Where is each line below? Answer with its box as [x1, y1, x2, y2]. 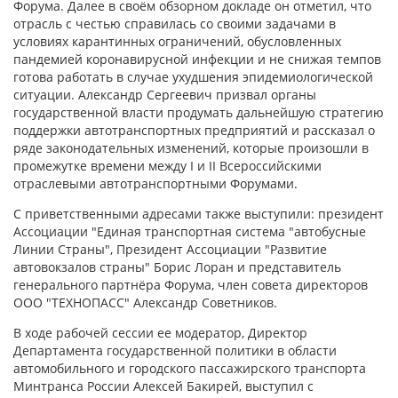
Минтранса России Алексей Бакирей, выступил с [13, 378, 314, 394]
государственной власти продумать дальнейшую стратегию [13, 104, 384, 121]
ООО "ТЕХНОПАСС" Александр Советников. [13, 294, 277, 311]
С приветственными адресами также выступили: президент [13, 205, 384, 222]
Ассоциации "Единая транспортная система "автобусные [13, 223, 366, 240]
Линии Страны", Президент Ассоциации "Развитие [13, 241, 327, 258]
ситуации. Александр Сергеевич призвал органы [13, 86, 316, 103]
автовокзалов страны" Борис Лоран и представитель [13, 259, 341, 275]
